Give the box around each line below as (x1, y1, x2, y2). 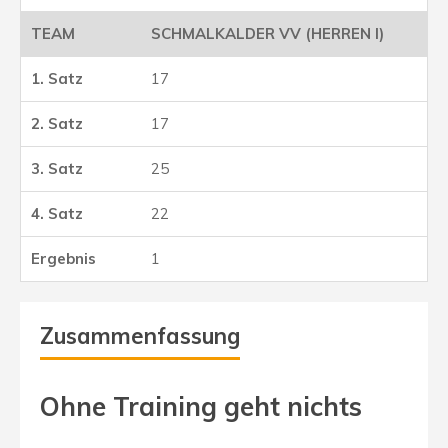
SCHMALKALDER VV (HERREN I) (151, 23, 384, 43)
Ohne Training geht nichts (40, 389, 362, 423)
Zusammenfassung (40, 321, 240, 350)
